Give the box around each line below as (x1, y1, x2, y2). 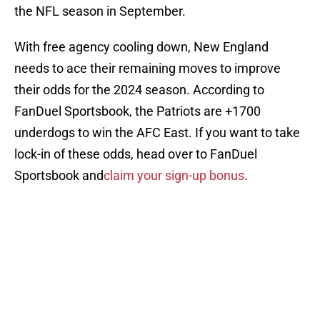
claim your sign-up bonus (104, 168, 244, 184)
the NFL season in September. (14, 4, 186, 19)
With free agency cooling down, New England (14, 39, 269, 55)
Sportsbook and (14, 168, 104, 184)
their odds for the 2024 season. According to (14, 82, 264, 98)
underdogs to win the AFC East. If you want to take (14, 125, 300, 141)
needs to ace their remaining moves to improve (14, 61, 281, 76)
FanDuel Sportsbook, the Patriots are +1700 (14, 104, 261, 119)
